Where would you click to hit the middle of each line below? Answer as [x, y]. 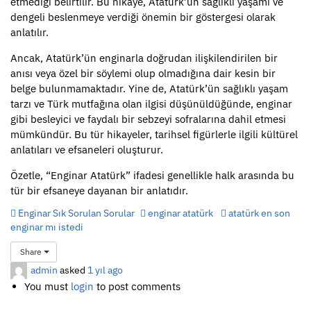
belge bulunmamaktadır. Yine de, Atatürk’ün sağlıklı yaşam [149, 89]
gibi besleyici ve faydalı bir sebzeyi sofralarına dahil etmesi [148, 119]
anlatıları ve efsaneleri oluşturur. [87, 150]
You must [48, 286]
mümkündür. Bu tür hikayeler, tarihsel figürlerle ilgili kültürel [154, 134]
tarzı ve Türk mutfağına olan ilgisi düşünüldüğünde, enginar [151, 104]
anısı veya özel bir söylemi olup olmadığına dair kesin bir [143, 73]
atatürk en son [258, 213]
